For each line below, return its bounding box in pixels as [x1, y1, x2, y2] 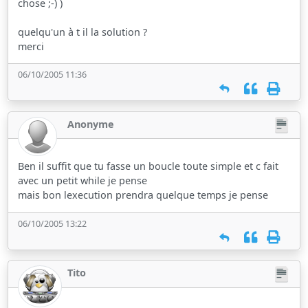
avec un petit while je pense [18, 174, 148, 188]
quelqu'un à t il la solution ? [18, 25, 148, 38]
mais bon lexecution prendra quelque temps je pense [18, 188, 269, 202]
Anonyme [67, 118, 115, 131]
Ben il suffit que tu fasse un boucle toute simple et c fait [18, 159, 279, 173]
